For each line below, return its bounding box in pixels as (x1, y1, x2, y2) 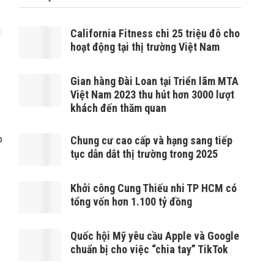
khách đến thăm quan (70, 101, 166, 114)
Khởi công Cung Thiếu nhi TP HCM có (70, 181, 237, 194)
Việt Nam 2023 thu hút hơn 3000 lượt (70, 87, 234, 101)
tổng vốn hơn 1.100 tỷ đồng (70, 194, 192, 208)
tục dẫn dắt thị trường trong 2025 (70, 147, 218, 160)
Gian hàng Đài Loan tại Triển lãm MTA (70, 74, 239, 87)
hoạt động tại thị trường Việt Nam (70, 40, 220, 53)
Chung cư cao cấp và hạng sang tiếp (70, 133, 232, 147)
